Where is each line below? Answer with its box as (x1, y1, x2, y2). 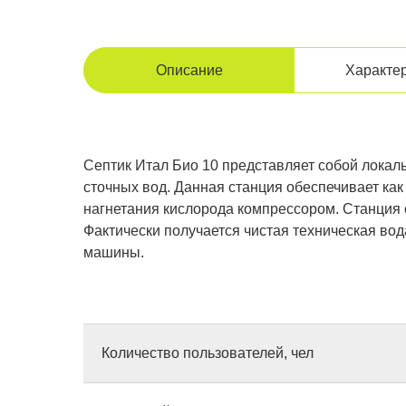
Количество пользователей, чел (101, 345, 314, 361)
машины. (83, 245, 144, 260)
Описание (155, 63, 223, 78)
